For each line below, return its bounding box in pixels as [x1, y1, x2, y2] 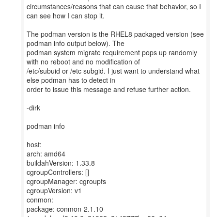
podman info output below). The [27, 38, 124, 48]
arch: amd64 [27, 149, 65, 158]
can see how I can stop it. [27, 11, 105, 20]
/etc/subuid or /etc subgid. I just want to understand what [27, 66, 200, 76]
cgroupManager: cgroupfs [27, 176, 106, 186]
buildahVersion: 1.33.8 [27, 158, 95, 168]
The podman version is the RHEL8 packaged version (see [27, 29, 204, 39]
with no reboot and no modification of [27, 57, 140, 66]
